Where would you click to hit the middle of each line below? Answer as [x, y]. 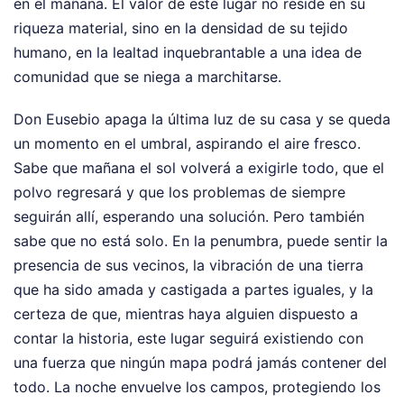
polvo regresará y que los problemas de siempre [179, 192]
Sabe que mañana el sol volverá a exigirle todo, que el [199, 167]
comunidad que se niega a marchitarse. [147, 76]
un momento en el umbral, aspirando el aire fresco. [187, 143]
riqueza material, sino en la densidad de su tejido [181, 28]
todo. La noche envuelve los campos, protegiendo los [197, 386]
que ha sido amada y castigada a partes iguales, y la [193, 289]
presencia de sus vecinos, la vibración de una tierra [188, 265]
